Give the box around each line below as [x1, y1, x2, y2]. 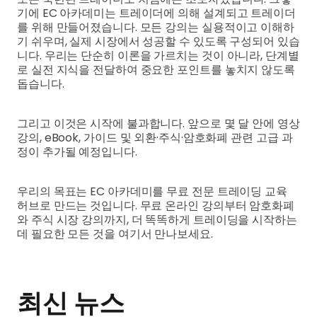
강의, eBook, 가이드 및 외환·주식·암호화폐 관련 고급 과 [17, 129, 293, 146]
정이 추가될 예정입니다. [17, 144, 137, 161]
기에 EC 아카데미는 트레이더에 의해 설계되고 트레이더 [17, 5, 296, 22]
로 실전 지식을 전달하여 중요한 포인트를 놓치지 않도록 [17, 62, 295, 79]
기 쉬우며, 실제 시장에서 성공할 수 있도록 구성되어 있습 [17, 33, 300, 50]
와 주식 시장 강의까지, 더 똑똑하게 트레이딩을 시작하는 [17, 212, 297, 229]
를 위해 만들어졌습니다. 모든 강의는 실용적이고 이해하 [17, 19, 294, 36]
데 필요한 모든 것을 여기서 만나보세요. [17, 226, 213, 243]
